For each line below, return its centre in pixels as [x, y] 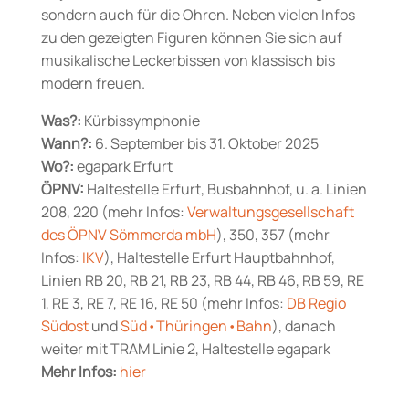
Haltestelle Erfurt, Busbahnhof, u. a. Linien [225, 189]
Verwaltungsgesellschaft [270, 211]
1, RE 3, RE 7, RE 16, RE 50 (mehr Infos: [163, 303]
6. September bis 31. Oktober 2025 [205, 143]
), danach [304, 325]
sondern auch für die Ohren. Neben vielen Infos [198, 14]
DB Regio [316, 303]
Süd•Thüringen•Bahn [196, 325]
